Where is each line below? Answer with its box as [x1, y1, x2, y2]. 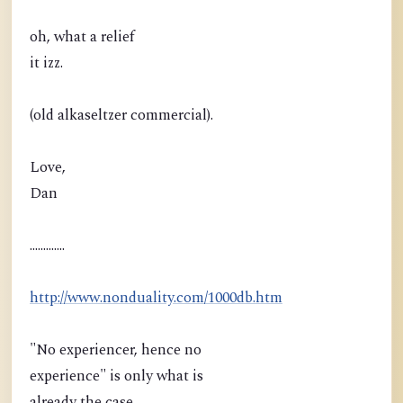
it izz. [30, 52, 63, 75]
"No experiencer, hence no [30, 339, 201, 362]
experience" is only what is [30, 365, 203, 388]
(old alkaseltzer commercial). [30, 104, 213, 127]
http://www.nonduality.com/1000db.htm [30, 287, 282, 309]
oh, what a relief [30, 26, 135, 49]
